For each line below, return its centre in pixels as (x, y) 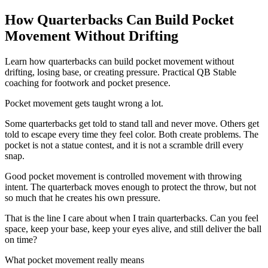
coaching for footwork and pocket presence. (88, 83)
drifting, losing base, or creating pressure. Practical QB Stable (121, 72)
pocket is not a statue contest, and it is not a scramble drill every (124, 145)
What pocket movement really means (74, 260)
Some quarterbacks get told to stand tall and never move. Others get (132, 123)
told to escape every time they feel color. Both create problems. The (132, 134)
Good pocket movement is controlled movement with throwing (123, 176)
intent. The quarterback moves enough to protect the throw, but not (130, 187)
